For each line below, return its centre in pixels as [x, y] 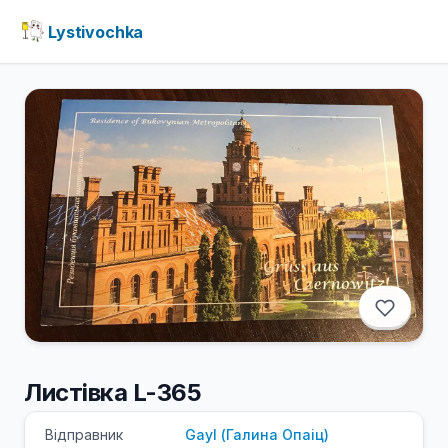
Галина [254, 434]
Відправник [84, 434]
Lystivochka [96, 31]
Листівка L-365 [113, 392]
